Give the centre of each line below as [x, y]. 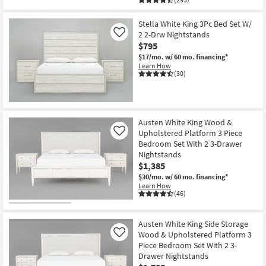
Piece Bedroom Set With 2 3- [188, 246]
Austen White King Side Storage [193, 224]
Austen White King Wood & [185, 122]
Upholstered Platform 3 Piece [190, 133]
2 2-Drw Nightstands [174, 35]
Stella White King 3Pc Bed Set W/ [195, 24]
